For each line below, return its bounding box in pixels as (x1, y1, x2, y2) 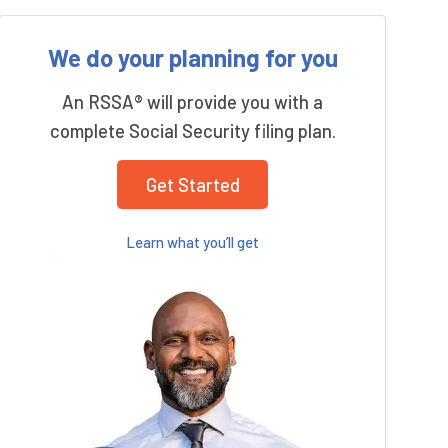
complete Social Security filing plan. (49, 118, 336, 142)
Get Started (145, 172, 240, 196)
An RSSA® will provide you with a (62, 89, 324, 113)
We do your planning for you (47, 42, 338, 72)
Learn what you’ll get (126, 233, 260, 252)
